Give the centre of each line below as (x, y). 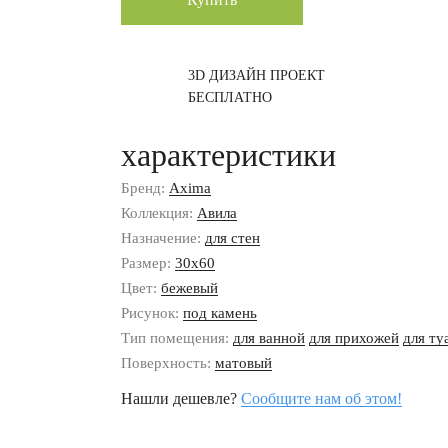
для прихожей (354, 338)
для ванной (269, 338)
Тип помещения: (177, 338)
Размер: (148, 263)
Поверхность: (168, 363)
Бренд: (145, 188)
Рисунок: (152, 313)
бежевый (189, 288)
